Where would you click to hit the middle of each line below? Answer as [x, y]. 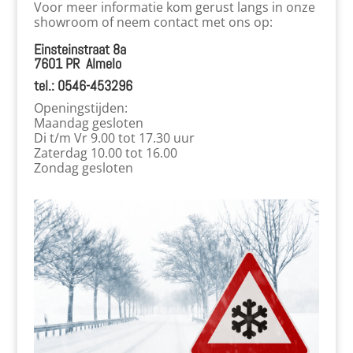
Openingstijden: [80, 108]
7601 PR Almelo [77, 63]
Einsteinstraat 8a [80, 49]
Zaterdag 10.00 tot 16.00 [105, 153]
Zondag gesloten [83, 168]
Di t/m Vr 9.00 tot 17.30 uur [114, 138]
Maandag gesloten [88, 123]
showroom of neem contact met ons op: [153, 22]
